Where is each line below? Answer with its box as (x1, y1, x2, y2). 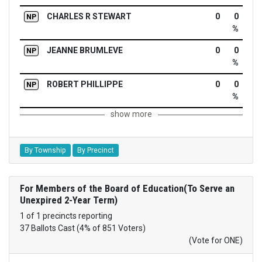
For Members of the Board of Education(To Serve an (19, 182, 235, 195)
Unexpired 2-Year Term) (19, 194, 118, 206)
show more (110, 109, 152, 119)
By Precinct (77, 146, 114, 155)
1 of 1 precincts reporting (19, 211, 112, 221)
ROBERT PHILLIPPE (46, 79, 123, 89)
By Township (24, 146, 66, 155)
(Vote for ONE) (188, 236, 243, 246)
